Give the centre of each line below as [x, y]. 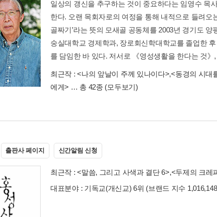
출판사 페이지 [25, 150]
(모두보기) [121, 87]
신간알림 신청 [78, 150]
